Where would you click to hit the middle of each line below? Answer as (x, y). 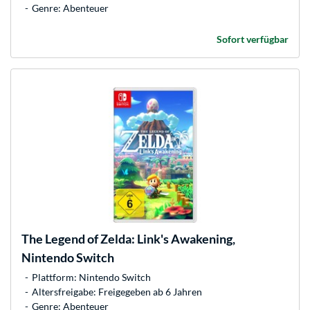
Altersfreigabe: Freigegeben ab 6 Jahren (117, 291)
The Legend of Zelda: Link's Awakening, (128, 238)
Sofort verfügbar (253, 39)
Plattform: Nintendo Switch (91, 277)
